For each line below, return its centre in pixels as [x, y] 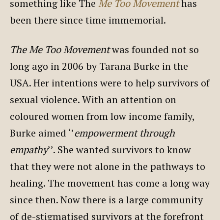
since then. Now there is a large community [106, 199]
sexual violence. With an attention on [93, 99]
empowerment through [124, 133]
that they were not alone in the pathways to [108, 166]
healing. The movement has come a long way [110, 183]
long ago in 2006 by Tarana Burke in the [99, 66]
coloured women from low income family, [102, 116]
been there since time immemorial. [88, 20]
